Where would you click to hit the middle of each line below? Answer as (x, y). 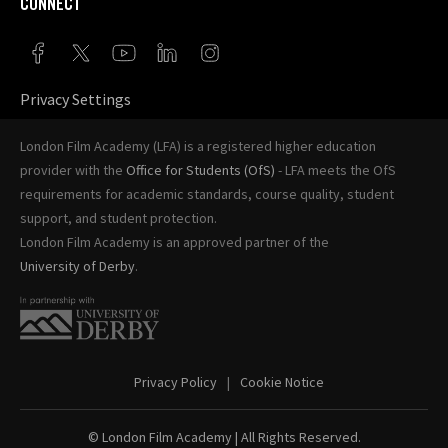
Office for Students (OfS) (200, 170)
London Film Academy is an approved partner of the (174, 242)
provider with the (73, 170)
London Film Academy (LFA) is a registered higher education (198, 146)
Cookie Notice (282, 382)
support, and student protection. (118, 218)
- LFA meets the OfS (335, 170)
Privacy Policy (175, 382)
